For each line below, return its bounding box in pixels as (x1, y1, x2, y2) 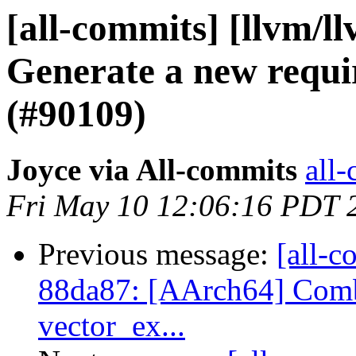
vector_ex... (38, 308, 185, 343)
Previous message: (38, 237, 277, 272)
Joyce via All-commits (6, 153, 297, 188)
